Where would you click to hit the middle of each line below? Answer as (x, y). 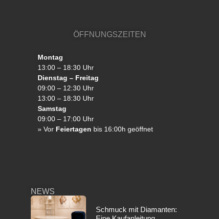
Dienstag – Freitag (68, 78)
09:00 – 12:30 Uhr (66, 88)
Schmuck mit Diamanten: (136, 210)
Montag (50, 57)
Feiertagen (73, 129)
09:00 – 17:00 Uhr (66, 119)
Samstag (52, 109)
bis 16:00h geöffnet (122, 129)
